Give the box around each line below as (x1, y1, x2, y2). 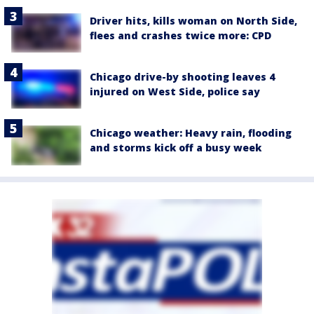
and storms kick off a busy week (90, 141, 261, 155)
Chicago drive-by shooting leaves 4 (90, 70, 275, 84)
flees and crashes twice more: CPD (90, 28, 271, 42)
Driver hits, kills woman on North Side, (90, 13, 297, 27)
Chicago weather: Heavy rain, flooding (90, 126, 292, 140)
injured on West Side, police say (90, 85, 260, 99)
